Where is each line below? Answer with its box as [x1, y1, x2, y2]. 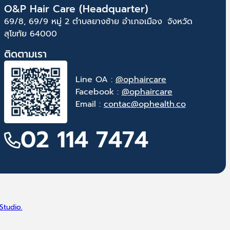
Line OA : [75, 73, 116, 86]
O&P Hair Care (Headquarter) [4, 1, 155, 16]
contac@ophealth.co [103, 98, 186, 111]
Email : [75, 98, 104, 111]
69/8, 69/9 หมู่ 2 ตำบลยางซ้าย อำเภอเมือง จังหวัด [4, 15, 193, 28]
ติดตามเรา [4, 46, 47, 62]
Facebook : [75, 86, 122, 99]
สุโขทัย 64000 [4, 27, 57, 40]
